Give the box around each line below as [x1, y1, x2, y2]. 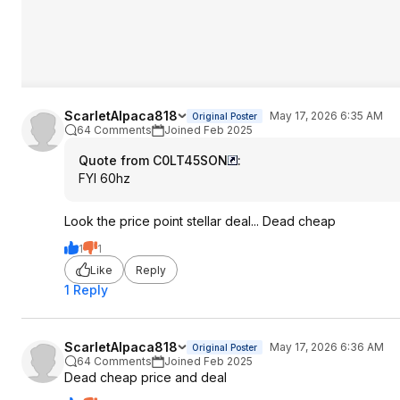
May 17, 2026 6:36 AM [270, 340, 384, 354]
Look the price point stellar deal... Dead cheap [64, 213, 336, 229]
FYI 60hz [79, 171, 130, 186]
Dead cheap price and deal [64, 370, 227, 385]
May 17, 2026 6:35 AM [270, 109, 383, 122]
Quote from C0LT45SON [79, 153, 228, 168]
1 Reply [64, 282, 108, 297]
